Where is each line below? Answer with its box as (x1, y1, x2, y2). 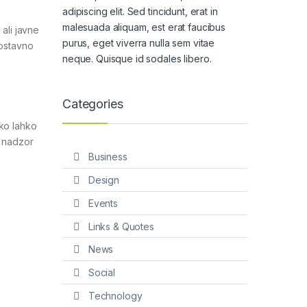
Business (88, 151, 127, 163)
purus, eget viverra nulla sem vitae (62, 36, 215, 49)
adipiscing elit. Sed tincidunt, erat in (62, 5, 218, 17)
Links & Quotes (88, 220, 154, 232)
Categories (62, 96, 123, 111)
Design (88, 174, 119, 186)
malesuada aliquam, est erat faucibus (62, 21, 225, 33)
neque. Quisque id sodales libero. (62, 52, 212, 64)
